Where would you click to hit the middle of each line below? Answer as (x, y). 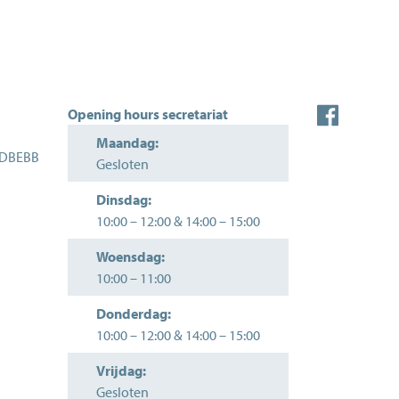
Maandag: (127, 142)
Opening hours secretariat (148, 114)
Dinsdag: (124, 199)
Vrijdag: (121, 370)
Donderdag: (134, 313)
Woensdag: (130, 256)
